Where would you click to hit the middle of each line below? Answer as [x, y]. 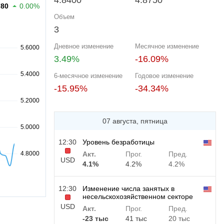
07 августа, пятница [135, 121]
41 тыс [136, 218]
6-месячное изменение [88, 76]
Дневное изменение [84, 46]
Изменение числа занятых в [128, 188]
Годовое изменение [164, 76]
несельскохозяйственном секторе [138, 196]
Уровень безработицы [118, 142]
